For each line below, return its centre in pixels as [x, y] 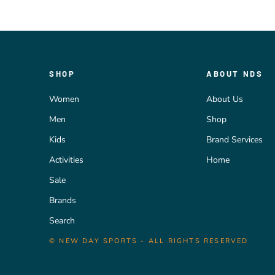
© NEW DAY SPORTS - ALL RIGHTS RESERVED [149, 241]
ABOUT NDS [234, 74]
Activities [66, 160]
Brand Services [234, 140]
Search [62, 221]
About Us [224, 99]
